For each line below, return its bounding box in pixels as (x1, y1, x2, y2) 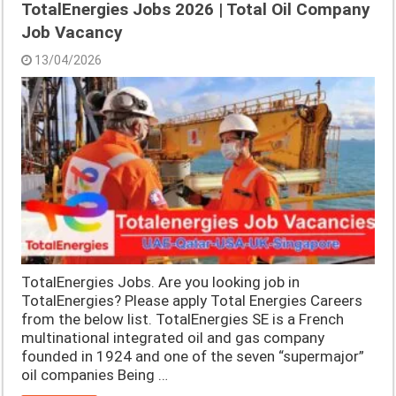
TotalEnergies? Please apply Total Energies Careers (21, 292, 363, 310)
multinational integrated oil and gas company (21, 329, 325, 347)
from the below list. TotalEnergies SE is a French (21, 310, 345, 329)
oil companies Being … (21, 366, 169, 385)
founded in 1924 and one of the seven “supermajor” (21, 347, 365, 366)
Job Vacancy (21, 21, 124, 42)
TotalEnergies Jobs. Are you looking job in (21, 273, 301, 292)
